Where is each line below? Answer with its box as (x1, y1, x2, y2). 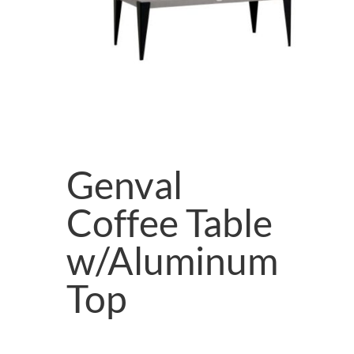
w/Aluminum (66, 238, 278, 283)
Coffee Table (66, 200, 273, 245)
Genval (66, 162, 183, 207)
